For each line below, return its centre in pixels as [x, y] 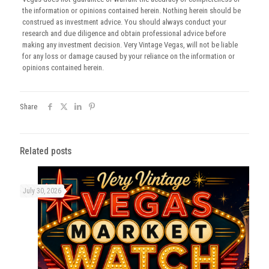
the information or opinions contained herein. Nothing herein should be [131, 11]
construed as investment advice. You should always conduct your [124, 22]
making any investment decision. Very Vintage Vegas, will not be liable [130, 45]
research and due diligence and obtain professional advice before [124, 34]
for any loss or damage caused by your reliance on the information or [128, 56]
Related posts [46, 152]
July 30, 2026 [42, 191]
